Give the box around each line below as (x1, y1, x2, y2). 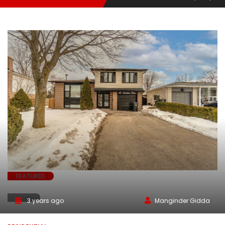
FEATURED (16, 171, 45, 180)
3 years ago (26, 196, 64, 205)
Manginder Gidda (155, 196, 210, 205)
